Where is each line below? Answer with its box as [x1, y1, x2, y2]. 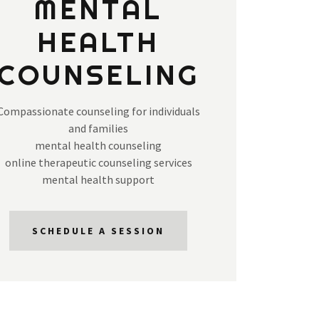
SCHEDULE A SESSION [32, 224, 164, 238]
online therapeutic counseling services [4, 155, 192, 170]
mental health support [42, 172, 155, 187]
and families [68, 121, 128, 136]
